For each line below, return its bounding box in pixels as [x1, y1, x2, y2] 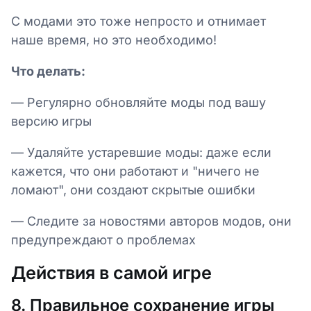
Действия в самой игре [11, 262, 212, 283]
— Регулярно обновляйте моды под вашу [11, 95, 266, 110]
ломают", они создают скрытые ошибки [11, 183, 255, 197]
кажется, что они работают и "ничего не [11, 164, 260, 178]
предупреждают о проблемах [11, 233, 196, 247]
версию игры [11, 114, 92, 128]
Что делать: [11, 64, 85, 78]
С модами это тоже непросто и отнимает [11, 14, 266, 28]
